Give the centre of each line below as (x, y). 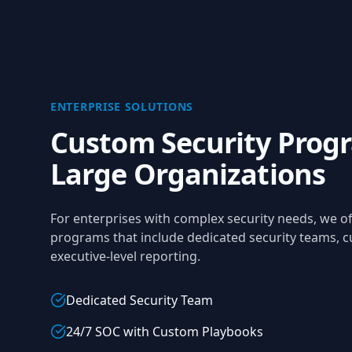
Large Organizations (188, 174)
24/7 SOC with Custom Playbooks (165, 332)
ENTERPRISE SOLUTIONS (122, 106)
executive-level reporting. (125, 256)
